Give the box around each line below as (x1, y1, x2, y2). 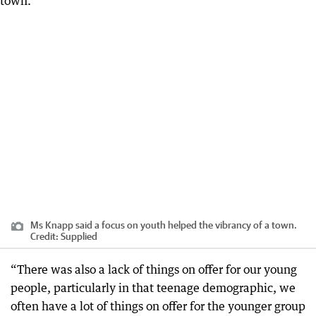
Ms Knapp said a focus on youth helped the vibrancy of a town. (30, 219, 297, 231)
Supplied (61, 231, 97, 242)
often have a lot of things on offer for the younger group (11, 299, 305, 313)
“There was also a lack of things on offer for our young (11, 262, 297, 276)
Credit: (30, 231, 61, 242)
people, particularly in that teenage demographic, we (11, 281, 296, 295)
